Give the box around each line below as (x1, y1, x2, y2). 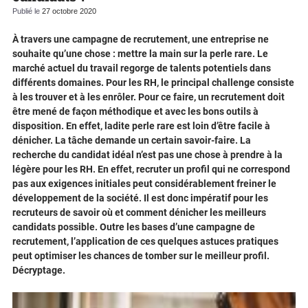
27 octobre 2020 (42, 7, 96, 16)
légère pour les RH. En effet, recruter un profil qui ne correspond (12, 164, 290, 175)
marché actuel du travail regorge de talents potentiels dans (12, 63, 271, 74)
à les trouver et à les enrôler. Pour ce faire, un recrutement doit (12, 91, 285, 103)
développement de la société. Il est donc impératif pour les (12, 192, 268, 204)
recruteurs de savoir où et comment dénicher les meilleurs (12, 207, 266, 219)
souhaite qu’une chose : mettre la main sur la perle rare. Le (12, 48, 268, 60)
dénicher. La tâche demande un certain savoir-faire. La (12, 135, 251, 146)
